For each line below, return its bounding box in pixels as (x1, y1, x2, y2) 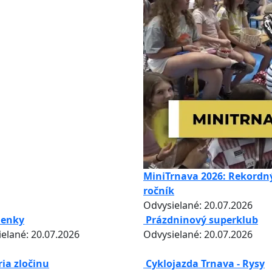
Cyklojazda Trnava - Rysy (146, 257, 265, 270)
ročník (143, 184, 174, 197)
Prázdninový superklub (146, 213, 258, 226)
